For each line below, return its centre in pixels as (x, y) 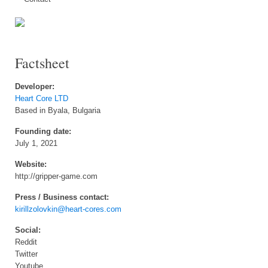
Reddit (26, 242)
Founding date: (43, 132)
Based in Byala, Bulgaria (58, 111)
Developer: (35, 87)
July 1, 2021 (36, 144)
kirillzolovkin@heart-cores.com (68, 209)
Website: (31, 165)
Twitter (26, 254)
